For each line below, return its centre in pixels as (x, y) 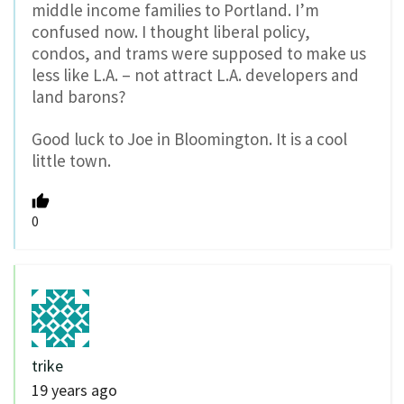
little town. (71, 160)
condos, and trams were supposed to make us (199, 53)
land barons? (79, 96)
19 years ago (74, 390)
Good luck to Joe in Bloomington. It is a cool (189, 138)
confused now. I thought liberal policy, (171, 31)
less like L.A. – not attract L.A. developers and (195, 74)
